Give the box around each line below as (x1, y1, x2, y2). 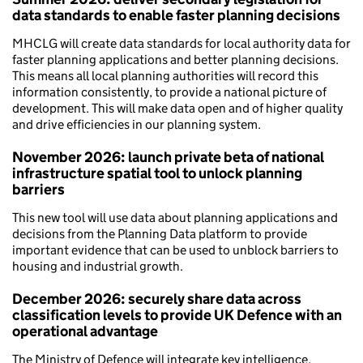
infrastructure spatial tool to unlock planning (12, 164, 302, 182)
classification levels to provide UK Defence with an (12, 305, 342, 324)
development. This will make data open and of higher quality (12, 100, 343, 116)
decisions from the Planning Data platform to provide (12, 225, 307, 241)
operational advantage (12, 322, 158, 340)
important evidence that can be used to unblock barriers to (12, 241, 339, 258)
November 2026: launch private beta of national (12, 147, 324, 166)
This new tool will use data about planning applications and (12, 209, 338, 225)
